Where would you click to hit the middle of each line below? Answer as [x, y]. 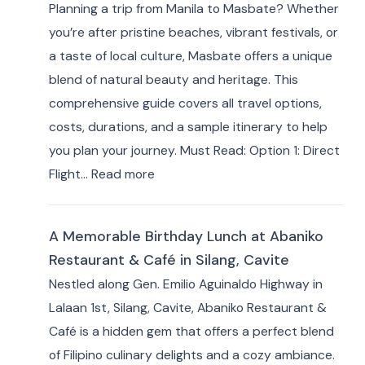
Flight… [70, 174]
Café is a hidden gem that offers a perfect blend [191, 331]
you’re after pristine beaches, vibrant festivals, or [193, 32]
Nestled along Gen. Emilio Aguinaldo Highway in [185, 284]
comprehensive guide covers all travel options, [185, 103]
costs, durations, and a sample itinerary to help [188, 126]
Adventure [187, 228]
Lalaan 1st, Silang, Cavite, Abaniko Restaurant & [187, 308]
